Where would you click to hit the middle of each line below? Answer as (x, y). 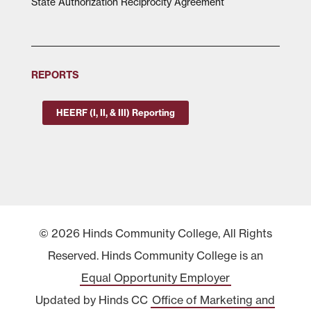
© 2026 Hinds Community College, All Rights (155, 233)
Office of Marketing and (214, 300)
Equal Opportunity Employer (155, 278)
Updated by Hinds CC (93, 300)
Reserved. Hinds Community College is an (155, 255)
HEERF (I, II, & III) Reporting (115, 112)
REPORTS (55, 75)
